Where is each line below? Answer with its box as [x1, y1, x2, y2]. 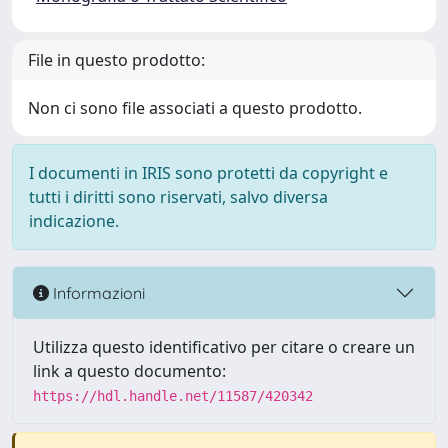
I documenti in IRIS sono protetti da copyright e [29, 162, 388, 184]
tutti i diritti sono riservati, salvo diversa [29, 186, 328, 208]
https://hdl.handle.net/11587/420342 [33, 388, 313, 404]
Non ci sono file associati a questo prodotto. [28, 97, 362, 119]
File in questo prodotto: [28, 49, 205, 71]
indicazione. [29, 210, 119, 232]
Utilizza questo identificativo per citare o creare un [33, 336, 415, 358]
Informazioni [49, 282, 145, 303]
